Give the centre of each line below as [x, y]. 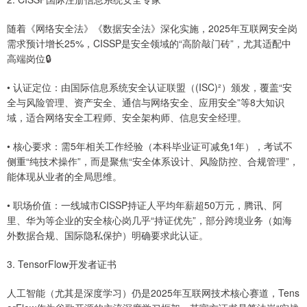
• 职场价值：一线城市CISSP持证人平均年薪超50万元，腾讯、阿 [145, 205]
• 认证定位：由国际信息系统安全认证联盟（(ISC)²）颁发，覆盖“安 [149, 87]
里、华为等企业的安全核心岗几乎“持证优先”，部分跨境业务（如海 [149, 220]
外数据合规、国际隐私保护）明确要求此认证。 [108, 235]
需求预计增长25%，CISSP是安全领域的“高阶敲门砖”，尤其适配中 [149, 44]
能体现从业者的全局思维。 [64, 176]
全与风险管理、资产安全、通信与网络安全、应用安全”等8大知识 [146, 102]
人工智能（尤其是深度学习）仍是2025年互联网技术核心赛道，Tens [153, 293]
